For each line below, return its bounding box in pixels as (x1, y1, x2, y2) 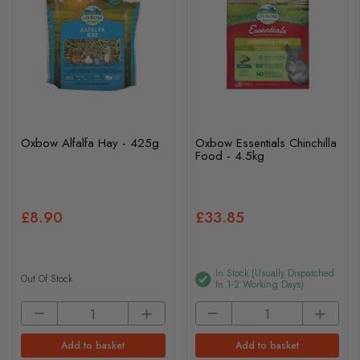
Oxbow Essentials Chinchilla (194, 133, 337, 152)
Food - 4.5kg (194, 146, 264, 165)
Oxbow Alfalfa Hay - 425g (21, 133, 159, 152)
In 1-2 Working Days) (215, 277, 304, 292)
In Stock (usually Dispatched (215, 266, 334, 280)
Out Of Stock (21, 272, 72, 286)
